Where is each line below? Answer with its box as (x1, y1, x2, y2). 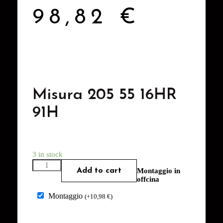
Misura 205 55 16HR (32, 87, 177, 103)
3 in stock (32, 150, 63, 158)
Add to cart (77, 166, 122, 175)
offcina (137, 175, 160, 183)
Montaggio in (137, 166, 181, 175)
